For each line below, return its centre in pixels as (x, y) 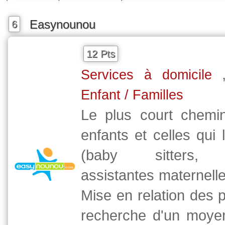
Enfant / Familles (132, 95)
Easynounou (63, 24)
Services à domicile (146, 75)
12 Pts (101, 54)
